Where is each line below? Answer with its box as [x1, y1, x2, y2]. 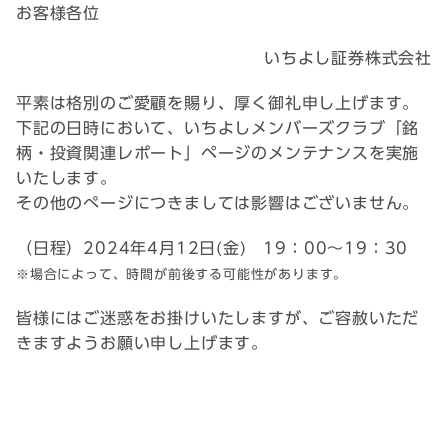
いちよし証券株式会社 [264, 50, 432, 66]
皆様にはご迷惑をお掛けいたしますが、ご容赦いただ [16, 310, 420, 326]
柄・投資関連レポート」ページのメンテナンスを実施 [16, 145, 420, 161]
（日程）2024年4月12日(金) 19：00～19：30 [16, 240, 409, 256]
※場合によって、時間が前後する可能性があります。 [16, 268, 348, 281]
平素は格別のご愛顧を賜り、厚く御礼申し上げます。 [16, 95, 420, 111]
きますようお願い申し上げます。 [16, 335, 269, 351]
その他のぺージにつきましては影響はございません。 [16, 195, 420, 211]
